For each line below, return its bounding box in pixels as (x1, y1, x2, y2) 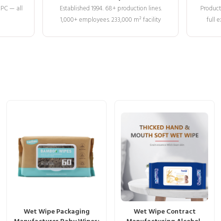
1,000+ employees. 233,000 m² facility (60, 14, 161, 25)
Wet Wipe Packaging (23, 206, 90, 218)
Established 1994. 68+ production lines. (59, 3, 162, 14)
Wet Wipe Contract (133, 206, 196, 218)
